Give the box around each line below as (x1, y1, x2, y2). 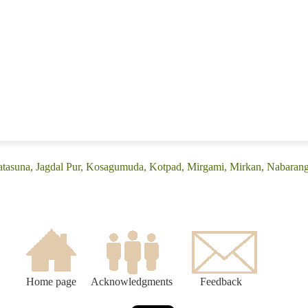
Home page (25, 276, 76, 288)
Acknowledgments (91, 276, 173, 288)
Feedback (200, 276, 242, 288)
